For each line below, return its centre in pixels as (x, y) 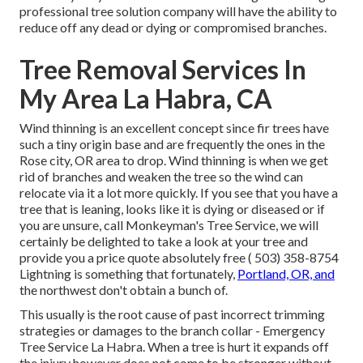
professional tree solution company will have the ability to (178, 11)
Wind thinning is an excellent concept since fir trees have (174, 128)
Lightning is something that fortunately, (128, 274)
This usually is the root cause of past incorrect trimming (172, 314)
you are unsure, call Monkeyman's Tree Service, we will (169, 225)
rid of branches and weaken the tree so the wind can (161, 177)
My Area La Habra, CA (146, 99)
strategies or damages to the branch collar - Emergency (172, 331)
